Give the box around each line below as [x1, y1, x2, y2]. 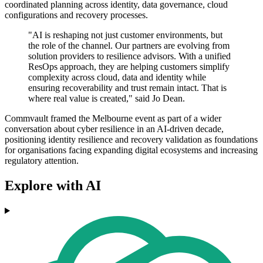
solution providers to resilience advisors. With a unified [28, 51, 231, 62]
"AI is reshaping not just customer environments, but [28, 30, 222, 41]
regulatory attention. [5, 156, 79, 166]
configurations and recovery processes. [5, 10, 148, 21]
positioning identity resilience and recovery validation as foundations [5, 134, 258, 145]
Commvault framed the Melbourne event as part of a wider [5, 113, 221, 124]
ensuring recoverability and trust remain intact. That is [28, 83, 227, 93]
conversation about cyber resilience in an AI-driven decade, [5, 124, 224, 134]
